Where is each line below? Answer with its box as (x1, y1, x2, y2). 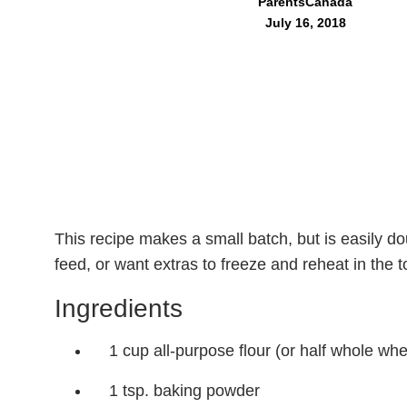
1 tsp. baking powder (109, 382, 260, 400)
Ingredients (55, 294, 183, 323)
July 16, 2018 (264, 15, 346, 30)
